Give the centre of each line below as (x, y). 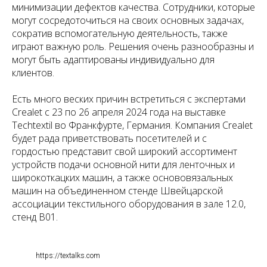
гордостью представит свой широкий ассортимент (125, 152)
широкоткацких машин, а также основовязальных (122, 178)
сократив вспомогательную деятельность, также (120, 34)
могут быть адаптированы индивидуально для (113, 60)
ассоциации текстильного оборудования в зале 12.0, (129, 204)
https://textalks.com (68, 256)
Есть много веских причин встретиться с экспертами (129, 99)
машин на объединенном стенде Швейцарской (117, 191)
